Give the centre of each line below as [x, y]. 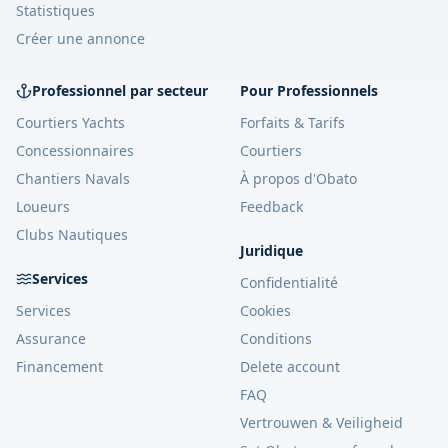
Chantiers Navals [73, 178]
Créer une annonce [80, 38]
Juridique [271, 250]
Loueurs [43, 206]
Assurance [51, 338]
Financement [59, 366]
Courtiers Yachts [70, 122]
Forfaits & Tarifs [292, 122]
